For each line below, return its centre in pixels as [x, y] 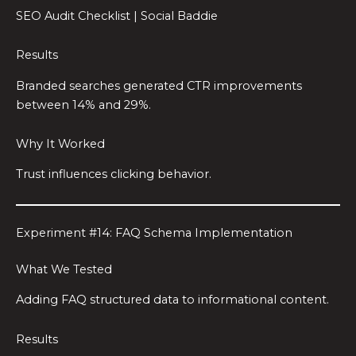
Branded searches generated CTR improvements [159, 85]
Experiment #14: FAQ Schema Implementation [154, 232]
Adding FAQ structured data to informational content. [172, 300]
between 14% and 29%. [83, 104]
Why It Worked [60, 144]
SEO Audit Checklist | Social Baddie [117, 15]
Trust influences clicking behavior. [114, 174]
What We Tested [64, 269]
